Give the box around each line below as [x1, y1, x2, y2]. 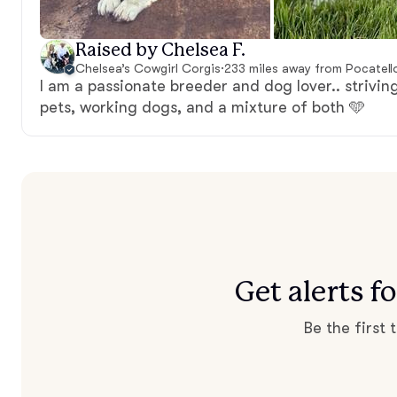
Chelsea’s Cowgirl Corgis [75, 60, 221, 75]
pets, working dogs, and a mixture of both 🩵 [40, 97, 365, 116]
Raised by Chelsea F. [75, 39, 245, 60]
